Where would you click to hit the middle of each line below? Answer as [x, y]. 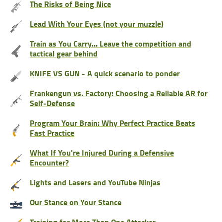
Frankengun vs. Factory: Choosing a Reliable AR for [119, 93]
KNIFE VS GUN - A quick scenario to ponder [105, 73]
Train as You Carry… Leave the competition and [111, 44]
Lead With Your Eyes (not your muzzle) [97, 24]
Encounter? [49, 163]
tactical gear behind [64, 54]
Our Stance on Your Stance [76, 202]
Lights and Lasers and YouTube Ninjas [95, 182]
